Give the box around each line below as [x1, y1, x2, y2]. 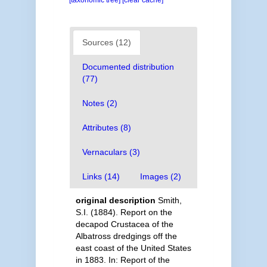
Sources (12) [82, 38, 131, 47]
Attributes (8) [82, 123, 131, 132]
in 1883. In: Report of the [75, 255, 170, 265]
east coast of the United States [75, 243, 191, 253]
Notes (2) [82, 98, 117, 108]
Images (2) [139, 172, 181, 181]
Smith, [157, 195, 182, 205]
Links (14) [82, 172, 120, 181]
